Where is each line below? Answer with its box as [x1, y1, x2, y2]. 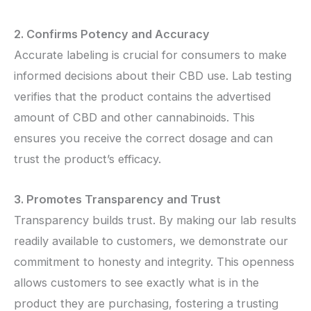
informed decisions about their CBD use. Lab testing [14, 68, 292, 83]
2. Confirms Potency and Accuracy [14, 26, 210, 41]
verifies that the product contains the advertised [14, 89, 271, 103]
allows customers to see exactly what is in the [14, 276, 259, 290]
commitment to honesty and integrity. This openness [14, 255, 294, 269]
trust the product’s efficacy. [14, 151, 161, 166]
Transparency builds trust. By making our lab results [14, 213, 296, 228]
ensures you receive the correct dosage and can [14, 131, 273, 145]
